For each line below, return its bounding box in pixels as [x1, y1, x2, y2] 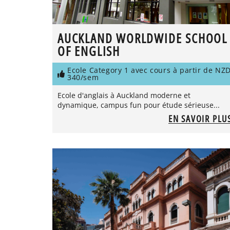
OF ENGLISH [57, 42, 121, 60]
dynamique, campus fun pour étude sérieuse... [57, 100, 220, 110]
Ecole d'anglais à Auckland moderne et [57, 90, 190, 100]
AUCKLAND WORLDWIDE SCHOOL [57, 29, 227, 47]
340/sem [67, 72, 99, 82]
